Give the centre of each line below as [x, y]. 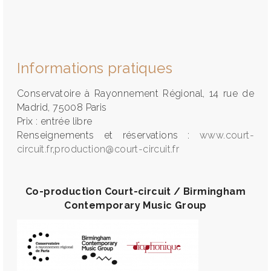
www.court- [227, 135]
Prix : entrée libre [55, 121]
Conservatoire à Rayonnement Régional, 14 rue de [135, 93]
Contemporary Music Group [135, 205]
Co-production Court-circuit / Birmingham [135, 191]
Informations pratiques [95, 68]
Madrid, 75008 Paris [62, 107]
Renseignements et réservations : [108, 135]
